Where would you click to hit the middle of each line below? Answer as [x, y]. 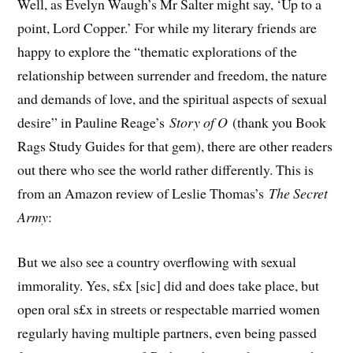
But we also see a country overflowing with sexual [157, 261]
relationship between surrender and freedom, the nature [173, 74]
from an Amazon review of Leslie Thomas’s [143, 193]
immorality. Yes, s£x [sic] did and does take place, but [169, 285]
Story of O [199, 122]
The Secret [299, 193]
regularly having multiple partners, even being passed [167, 332]
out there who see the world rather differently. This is [166, 169]
